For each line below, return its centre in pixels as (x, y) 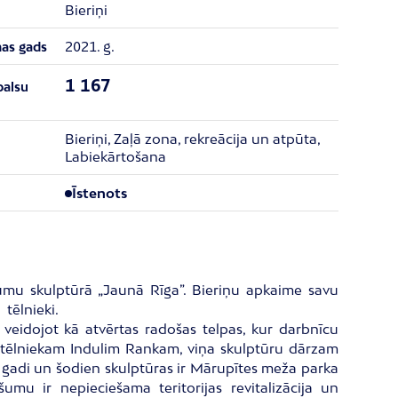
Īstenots (99, 193)
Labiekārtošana (115, 156)
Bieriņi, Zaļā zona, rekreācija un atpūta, (192, 139)
